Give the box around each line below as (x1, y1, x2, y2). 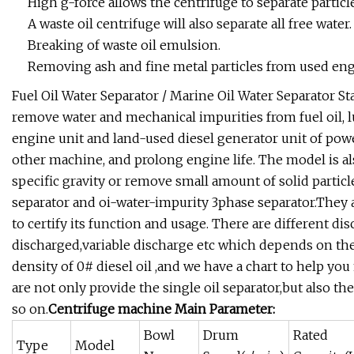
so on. (12, 301, 48, 318)
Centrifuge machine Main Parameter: (48, 301, 275, 318)
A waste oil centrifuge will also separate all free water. (28, 16, 352, 32)
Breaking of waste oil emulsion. (28, 37, 220, 54)
